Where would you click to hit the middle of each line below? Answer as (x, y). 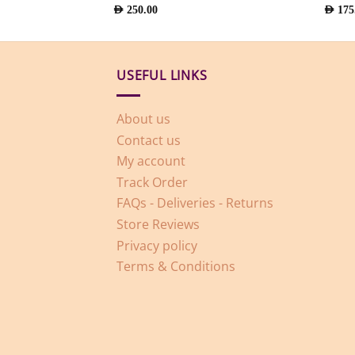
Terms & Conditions (176, 267)
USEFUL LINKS (162, 76)
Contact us (149, 140)
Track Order (152, 182)
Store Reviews (158, 224)
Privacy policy (157, 245)
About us (143, 119)
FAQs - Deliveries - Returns (195, 203)
